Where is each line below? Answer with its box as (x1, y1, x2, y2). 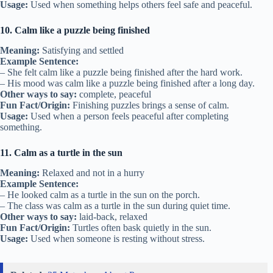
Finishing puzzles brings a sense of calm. (70, 99, 229, 110)
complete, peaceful (77, 88, 151, 99)
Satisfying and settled (40, 44, 124, 55)
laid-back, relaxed (77, 211, 147, 222)
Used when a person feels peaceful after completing (28, 110, 229, 121)
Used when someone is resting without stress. (28, 233, 205, 244)
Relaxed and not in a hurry (40, 167, 144, 178)
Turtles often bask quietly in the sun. (70, 222, 211, 233)
